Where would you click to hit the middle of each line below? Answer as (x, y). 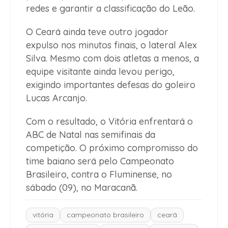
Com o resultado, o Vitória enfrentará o (109, 122)
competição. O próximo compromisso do (112, 148)
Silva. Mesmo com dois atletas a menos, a (112, 59)
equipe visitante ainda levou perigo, (100, 72)
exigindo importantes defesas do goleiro (111, 85)
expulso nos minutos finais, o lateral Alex (111, 45)
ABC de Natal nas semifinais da (91, 135)
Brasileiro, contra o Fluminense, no (99, 175)
